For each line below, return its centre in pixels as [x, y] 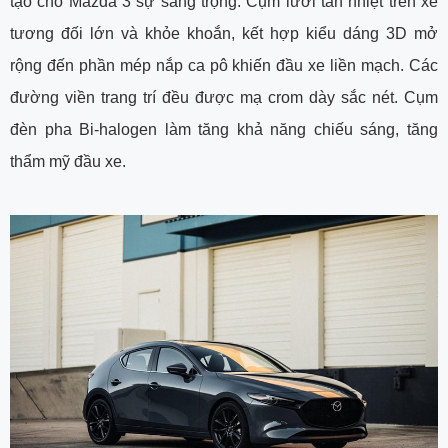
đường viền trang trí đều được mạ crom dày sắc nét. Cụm [224, 97]
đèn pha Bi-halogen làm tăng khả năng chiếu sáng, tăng [224, 129]
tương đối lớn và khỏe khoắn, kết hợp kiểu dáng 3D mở [224, 33]
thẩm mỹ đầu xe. [68, 161]
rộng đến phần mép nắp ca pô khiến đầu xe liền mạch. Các [224, 65]
